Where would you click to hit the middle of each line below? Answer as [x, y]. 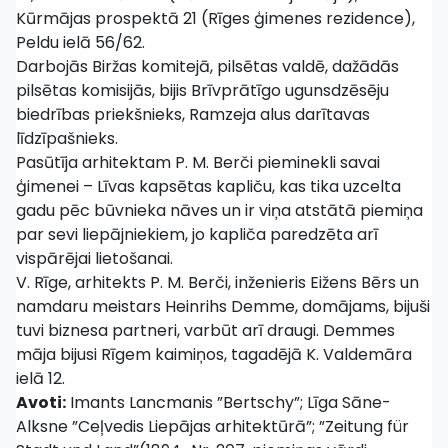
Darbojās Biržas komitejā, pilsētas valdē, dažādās [207, 66]
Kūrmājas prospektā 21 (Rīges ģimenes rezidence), [215, 18]
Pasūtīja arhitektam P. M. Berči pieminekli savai [198, 162]
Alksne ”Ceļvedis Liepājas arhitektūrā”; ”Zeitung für [212, 426]
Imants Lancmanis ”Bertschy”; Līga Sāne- [228, 402]
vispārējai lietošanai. [94, 258]
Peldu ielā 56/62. [80, 42]
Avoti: [41, 402]
